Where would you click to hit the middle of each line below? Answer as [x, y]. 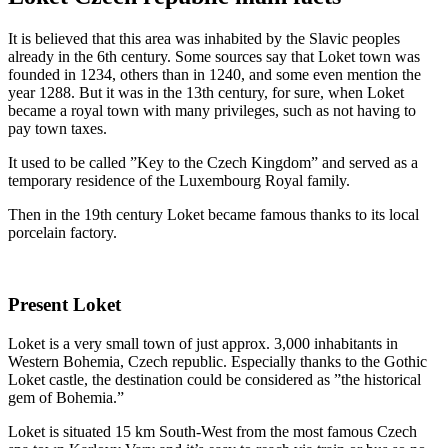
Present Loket [64, 305]
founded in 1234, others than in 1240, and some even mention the [214, 74]
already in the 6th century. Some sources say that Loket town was [214, 56]
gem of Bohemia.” [66, 398]
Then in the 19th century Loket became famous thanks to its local [213, 214]
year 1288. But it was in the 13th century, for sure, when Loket [206, 92]
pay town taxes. [59, 128]
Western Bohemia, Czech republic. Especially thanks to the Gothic [217, 362]
